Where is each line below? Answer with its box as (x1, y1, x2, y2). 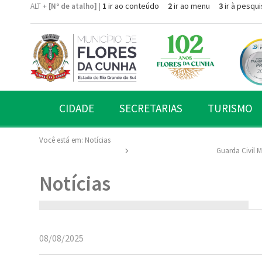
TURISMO (208, 101, 253, 115)
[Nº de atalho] (49, 1, 97, 11)
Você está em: (39, 135, 83, 145)
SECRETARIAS (119, 101, 182, 115)
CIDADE (59, 101, 94, 115)
